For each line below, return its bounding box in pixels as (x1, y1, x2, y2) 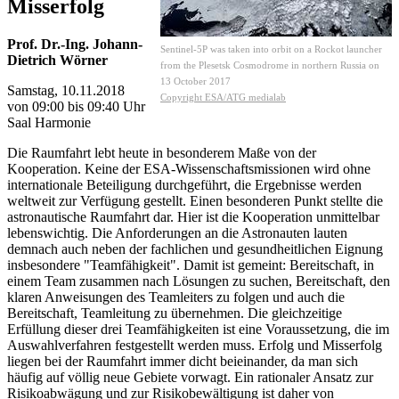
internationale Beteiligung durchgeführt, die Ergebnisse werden (7, 176, 362, 192)
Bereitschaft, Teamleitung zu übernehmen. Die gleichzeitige (7, 305, 342, 321)
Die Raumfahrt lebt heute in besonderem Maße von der (7, 144, 316, 160)
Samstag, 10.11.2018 (7, 82, 125, 98)
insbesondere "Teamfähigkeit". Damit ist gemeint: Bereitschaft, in (7, 256, 374, 273)
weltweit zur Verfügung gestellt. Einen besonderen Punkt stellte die (7, 192, 383, 208)
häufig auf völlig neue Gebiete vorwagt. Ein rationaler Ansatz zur (7, 369, 373, 385)
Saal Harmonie (7, 114, 91, 130)
